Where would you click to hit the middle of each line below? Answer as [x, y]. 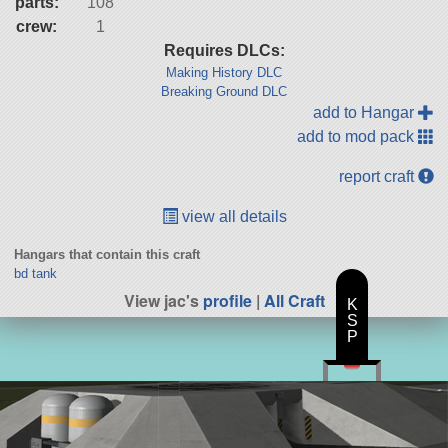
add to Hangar [366, 113]
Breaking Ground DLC [224, 92]
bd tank [35, 274]
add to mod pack [358, 137]
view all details [232, 217]
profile [227, 301]
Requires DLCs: [224, 51]
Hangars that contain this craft [106, 255]
